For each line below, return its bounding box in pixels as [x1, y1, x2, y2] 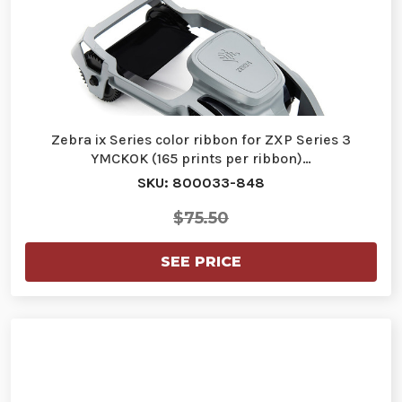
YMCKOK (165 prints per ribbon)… [91, 149, 311, 167]
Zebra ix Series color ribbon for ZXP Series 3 [51, 130, 351, 148]
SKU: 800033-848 [137, 173, 265, 191]
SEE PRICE [161, 252, 241, 270]
